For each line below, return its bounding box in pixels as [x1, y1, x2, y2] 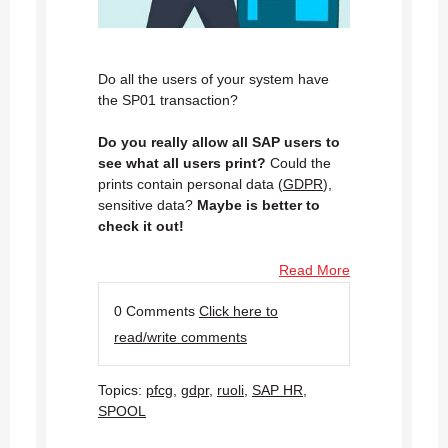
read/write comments [114, 328, 247, 345]
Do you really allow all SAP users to [98, 133, 340, 150]
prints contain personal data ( [98, 175, 283, 192]
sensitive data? [98, 196, 197, 213]
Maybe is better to [197, 196, 320, 213]
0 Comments [114, 302, 199, 319]
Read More [279, 261, 350, 278]
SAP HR [252, 381, 303, 398]
